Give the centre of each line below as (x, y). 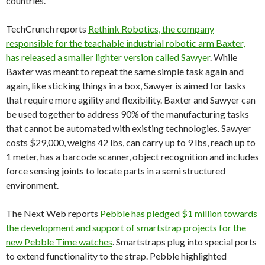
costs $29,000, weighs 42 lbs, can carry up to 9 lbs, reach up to (131, 142)
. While (224, 57)
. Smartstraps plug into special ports (185, 242)
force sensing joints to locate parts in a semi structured (116, 171)
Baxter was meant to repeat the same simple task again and (125, 71)
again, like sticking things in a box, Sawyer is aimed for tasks (126, 85)
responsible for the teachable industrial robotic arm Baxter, (125, 43)
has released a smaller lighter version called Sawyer (108, 57)
